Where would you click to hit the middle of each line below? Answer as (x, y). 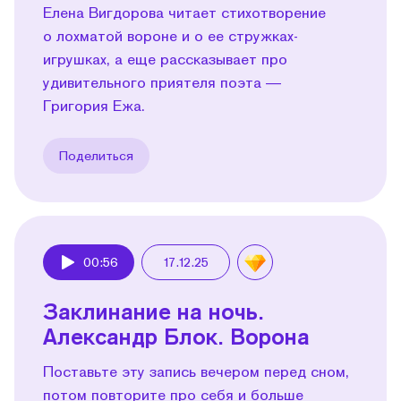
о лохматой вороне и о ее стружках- (171, 35)
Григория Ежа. (94, 105)
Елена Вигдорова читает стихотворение (184, 12)
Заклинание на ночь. (154, 311)
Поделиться (96, 155)
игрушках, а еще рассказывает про (165, 58)
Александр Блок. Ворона (176, 336)
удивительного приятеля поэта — (162, 81)
